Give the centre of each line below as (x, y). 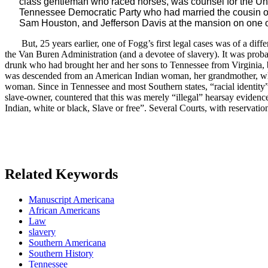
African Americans (64, 210)
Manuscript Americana (71, 199)
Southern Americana (67, 242)
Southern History (61, 253)
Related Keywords (61, 174)
